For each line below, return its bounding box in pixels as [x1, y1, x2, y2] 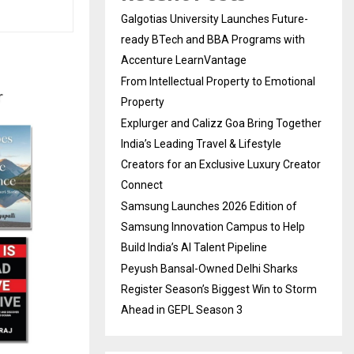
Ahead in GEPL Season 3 [121, 303, 243, 316]
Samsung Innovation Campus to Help [121, 220, 305, 233]
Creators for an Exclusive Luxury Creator [121, 157, 321, 171]
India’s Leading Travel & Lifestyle [121, 137, 281, 150]
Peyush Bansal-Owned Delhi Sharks [121, 262, 298, 275]
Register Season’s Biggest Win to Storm [121, 282, 317, 296]
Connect [121, 178, 163, 191]
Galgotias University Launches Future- [121, 12, 308, 25]
